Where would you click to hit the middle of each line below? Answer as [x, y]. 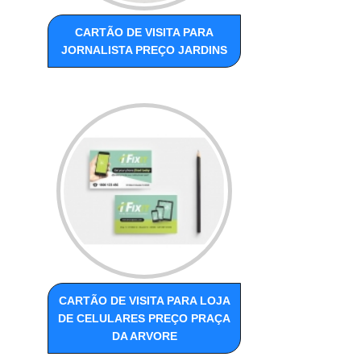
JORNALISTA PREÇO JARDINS [145, 50]
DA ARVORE [144, 336]
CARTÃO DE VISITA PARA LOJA [144, 301]
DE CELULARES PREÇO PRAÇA [145, 319]
